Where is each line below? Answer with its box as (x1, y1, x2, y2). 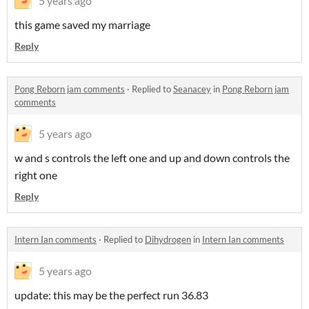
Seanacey (173, 83, 211, 94)
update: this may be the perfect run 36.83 (14, 288, 208, 301)
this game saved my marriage (14, 17, 150, 31)
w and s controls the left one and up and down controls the (14, 150, 290, 164)
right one (14, 168, 57, 181)
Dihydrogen (145, 233, 191, 245)
